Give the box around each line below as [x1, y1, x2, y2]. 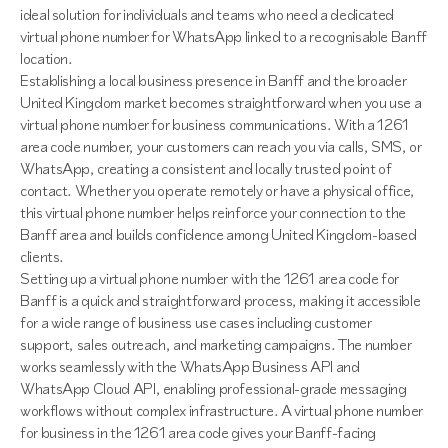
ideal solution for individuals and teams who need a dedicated [20, 4, 395, 25]
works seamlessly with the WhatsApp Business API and [20, 356, 360, 377]
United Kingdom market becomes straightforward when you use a [20, 92, 422, 113]
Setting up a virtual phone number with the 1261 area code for [20, 268, 400, 289]
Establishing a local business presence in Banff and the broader [20, 70, 407, 91]
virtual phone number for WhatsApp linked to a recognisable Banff [20, 26, 427, 47]
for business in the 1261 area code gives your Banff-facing [20, 422, 377, 443]
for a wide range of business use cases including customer [20, 312, 372, 333]
